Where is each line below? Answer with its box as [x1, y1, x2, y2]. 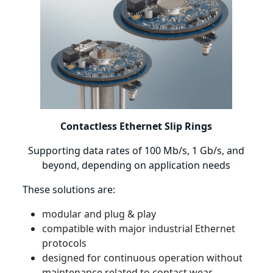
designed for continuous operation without [42, 250, 243, 264]
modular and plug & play [42, 207, 157, 221]
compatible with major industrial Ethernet [42, 221, 236, 235]
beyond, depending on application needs [42, 158, 231, 172]
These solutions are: [23, 182, 116, 196]
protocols [42, 236, 87, 250]
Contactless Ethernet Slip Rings [60, 119, 213, 133]
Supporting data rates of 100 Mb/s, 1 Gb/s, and [28, 143, 245, 157]
